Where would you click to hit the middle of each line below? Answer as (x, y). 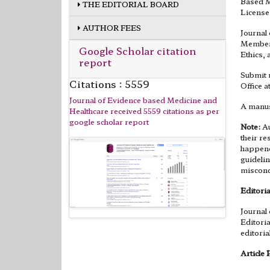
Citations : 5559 (109, 83)
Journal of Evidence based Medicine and (143, 99)
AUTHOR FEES (111, 27)
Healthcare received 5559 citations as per (144, 110)
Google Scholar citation (137, 50)
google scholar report (109, 121)
